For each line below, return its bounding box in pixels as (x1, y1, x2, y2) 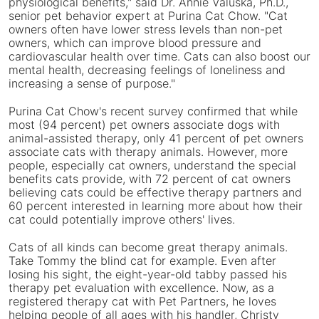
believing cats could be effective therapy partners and (9, 185, 302, 200)
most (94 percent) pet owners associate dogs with (9, 117, 280, 132)
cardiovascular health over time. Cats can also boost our (9, 49, 310, 64)
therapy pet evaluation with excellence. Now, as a (9, 281, 274, 296)
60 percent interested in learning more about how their (9, 199, 303, 214)
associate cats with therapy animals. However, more (9, 145, 288, 159)
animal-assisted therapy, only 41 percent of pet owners (9, 131, 303, 146)
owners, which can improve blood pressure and (9, 36, 261, 51)
